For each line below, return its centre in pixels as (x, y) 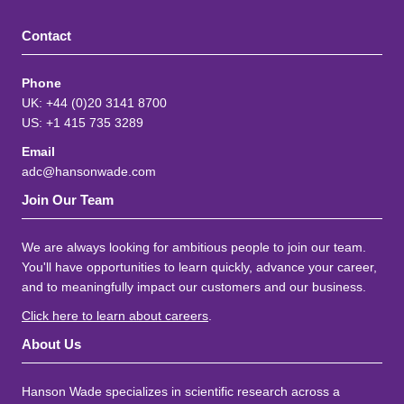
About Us (51, 344)
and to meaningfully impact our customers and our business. (194, 287)
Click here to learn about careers (115, 316)
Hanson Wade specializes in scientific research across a (181, 391)
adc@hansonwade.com (89, 171)
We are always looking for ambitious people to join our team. (194, 247)
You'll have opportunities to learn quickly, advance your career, (199, 267)
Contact (46, 36)
